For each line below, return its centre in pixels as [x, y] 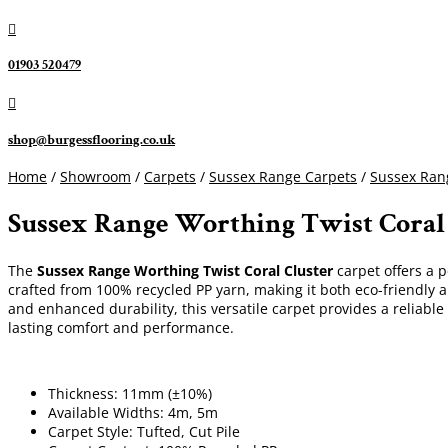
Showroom [95, 177]
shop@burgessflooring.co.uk [91, 139]
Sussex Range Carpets [283, 177]
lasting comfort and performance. [121, 327]
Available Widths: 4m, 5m [133, 412]
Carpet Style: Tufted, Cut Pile [144, 431]
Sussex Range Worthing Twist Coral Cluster [183, 270]
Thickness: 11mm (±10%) [130, 393]
